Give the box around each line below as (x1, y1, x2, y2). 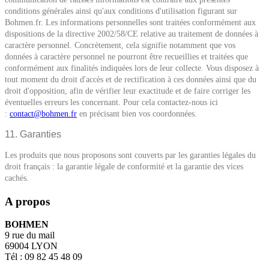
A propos (5, 195, 50, 208)
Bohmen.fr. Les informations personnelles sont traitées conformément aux (5, 18, 256, 27)
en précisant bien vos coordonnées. (77, 109, 197, 118)
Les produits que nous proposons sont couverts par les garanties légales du (5, 151, 256, 160)
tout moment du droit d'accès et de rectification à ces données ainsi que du (5, 75, 256, 84)
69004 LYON (5, 241, 58, 252)
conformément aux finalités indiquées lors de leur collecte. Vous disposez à (5, 64, 259, 73)
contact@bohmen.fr (10, 109, 77, 118)
